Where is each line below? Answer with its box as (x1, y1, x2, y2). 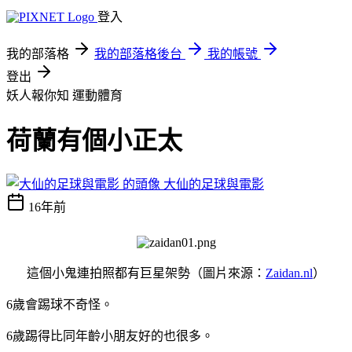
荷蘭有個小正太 (6, 126, 182, 156)
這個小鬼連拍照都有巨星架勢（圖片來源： (27, 266, 266, 280)
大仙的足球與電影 (163, 177, 264, 191)
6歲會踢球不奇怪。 (6, 297, 113, 311)
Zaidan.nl (266, 266, 313, 280)
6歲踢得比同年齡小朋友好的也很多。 (6, 328, 214, 343)
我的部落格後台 (94, 47, 182, 60)
